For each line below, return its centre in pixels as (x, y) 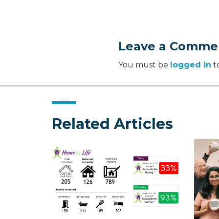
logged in (191, 65)
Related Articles (112, 124)
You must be (144, 65)
